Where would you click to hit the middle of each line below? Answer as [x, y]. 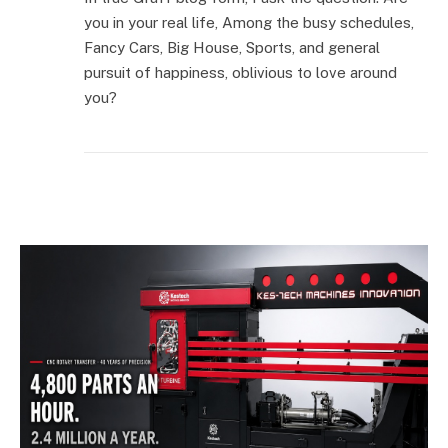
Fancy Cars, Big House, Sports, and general [232, 48]
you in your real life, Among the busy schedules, [249, 23]
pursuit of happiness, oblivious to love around [240, 73]
